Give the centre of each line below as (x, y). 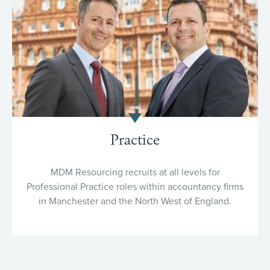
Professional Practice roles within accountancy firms (135, 187)
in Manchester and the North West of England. (135, 201)
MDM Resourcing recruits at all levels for (135, 172)
